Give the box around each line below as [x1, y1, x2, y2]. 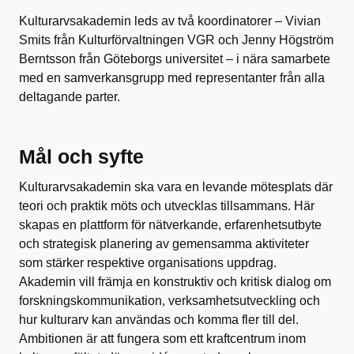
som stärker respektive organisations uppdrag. [19, 256, 277, 270]
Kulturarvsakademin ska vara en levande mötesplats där [19, 180, 333, 194]
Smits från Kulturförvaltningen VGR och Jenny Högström [19, 33, 333, 47]
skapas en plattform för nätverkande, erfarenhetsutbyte [19, 218, 322, 232]
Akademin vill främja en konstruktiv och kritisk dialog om [19, 275, 331, 289]
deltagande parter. [19, 90, 120, 104]
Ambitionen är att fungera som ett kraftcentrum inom [19, 332, 306, 346]
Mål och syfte [19, 145, 144, 168]
